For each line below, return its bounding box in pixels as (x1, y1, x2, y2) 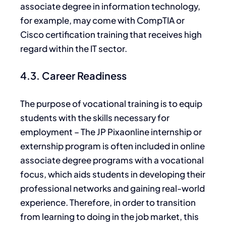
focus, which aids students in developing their (20, 168, 205, 180)
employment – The (20, 126, 95, 137)
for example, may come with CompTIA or (20, 14, 185, 26)
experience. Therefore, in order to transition (20, 196, 196, 208)
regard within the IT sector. (20, 42, 127, 54)
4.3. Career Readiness (20, 69, 127, 82)
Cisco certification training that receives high (20, 28, 202, 40)
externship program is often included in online (20, 140, 205, 151)
